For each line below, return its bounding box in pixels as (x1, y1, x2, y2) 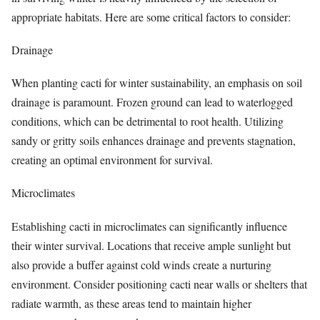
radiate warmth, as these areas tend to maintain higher (11, 295, 251, 311)
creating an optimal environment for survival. (11, 152, 213, 168)
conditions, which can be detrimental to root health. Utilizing (11, 114, 284, 129)
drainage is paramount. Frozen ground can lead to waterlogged (11, 94, 293, 110)
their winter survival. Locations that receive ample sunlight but (11, 237, 291, 253)
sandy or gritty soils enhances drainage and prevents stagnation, (11, 133, 296, 149)
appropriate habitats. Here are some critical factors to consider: (11, 9, 291, 24)
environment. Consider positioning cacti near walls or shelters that (11, 276, 307, 291)
